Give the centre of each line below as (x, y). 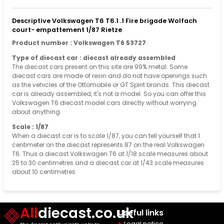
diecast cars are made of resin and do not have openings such (109, 75)
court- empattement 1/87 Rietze (67, 29)
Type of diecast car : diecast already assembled (94, 57)
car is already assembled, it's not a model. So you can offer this (109, 93)
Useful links (141, 212)
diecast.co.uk (86, 213)
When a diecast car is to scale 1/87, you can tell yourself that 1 (106, 135)
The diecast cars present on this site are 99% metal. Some (100, 66)
